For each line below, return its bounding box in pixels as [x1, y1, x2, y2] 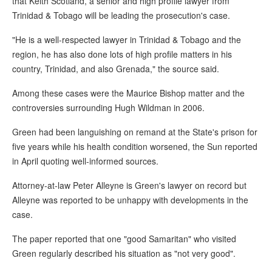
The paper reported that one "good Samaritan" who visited [12, 233, 236, 245]
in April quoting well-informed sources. [12, 155, 158, 168]
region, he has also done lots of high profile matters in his [12, 48, 232, 61]
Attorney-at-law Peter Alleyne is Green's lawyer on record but [12, 179, 246, 192]
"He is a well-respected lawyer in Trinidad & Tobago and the [12, 33, 241, 46]
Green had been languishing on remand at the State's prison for [12, 126, 257, 138]
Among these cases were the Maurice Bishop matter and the [12, 87, 245, 100]
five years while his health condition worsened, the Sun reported [12, 140, 257, 153]
